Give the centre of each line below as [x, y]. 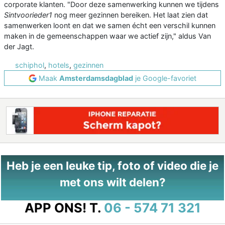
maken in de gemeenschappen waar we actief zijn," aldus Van [107, 36]
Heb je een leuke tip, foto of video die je [113, 166]
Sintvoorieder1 [29, 15]
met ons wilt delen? [113, 182]
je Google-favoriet [165, 78]
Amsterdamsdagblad [96, 78]
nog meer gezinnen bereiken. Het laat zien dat [131, 15]
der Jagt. [19, 47]
